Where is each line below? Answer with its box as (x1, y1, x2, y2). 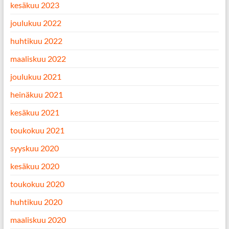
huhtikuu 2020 (10, 197, 62, 207)
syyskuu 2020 (10, 143, 59, 153)
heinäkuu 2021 (10, 89, 63, 99)
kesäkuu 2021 (10, 107, 59, 117)
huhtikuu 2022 (10, 36, 62, 45)
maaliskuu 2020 (10, 215, 66, 224)
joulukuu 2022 (10, 18, 61, 28)
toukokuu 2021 (10, 125, 64, 135)
